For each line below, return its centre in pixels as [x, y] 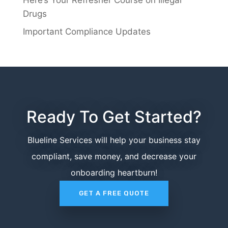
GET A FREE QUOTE [114, 193]
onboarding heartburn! [114, 173]
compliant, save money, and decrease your [114, 156]
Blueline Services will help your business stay [114, 140]
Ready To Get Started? [114, 117]
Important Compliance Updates [87, 32]
